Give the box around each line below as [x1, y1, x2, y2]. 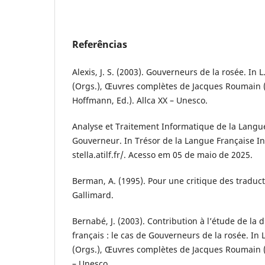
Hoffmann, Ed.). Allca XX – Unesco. [72, 94, 208, 106]
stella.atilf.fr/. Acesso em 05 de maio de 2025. [72, 148, 253, 160]
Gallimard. [72, 189, 114, 201]
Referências [72, 37, 127, 51]
